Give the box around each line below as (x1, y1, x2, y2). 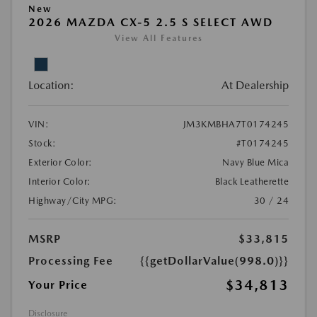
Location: (28, 79, 74, 92)
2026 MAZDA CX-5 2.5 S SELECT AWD (28, 16, 273, 29)
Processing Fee (28, 254, 113, 267)
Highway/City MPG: (28, 195, 117, 206)
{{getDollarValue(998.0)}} (140, 254, 289, 267)
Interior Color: (28, 176, 91, 187)
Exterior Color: (28, 157, 93, 168)
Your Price (28, 278, 88, 292)
